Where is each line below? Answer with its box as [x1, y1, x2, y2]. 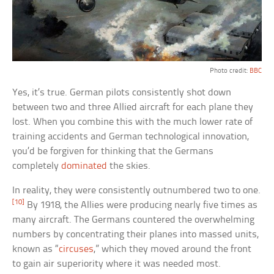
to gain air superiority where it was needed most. [12, 259, 221, 270]
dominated [61, 161, 108, 172]
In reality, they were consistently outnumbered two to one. [12, 185, 261, 196]
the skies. [107, 161, 151, 172]
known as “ [12, 244, 59, 255]
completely [12, 161, 62, 172]
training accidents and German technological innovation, [12, 131, 250, 143]
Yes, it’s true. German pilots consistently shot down [12, 87, 232, 98]
